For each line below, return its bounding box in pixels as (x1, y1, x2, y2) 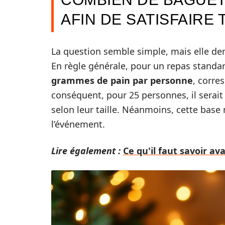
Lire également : (51, 145, 121, 157)
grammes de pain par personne (51, 74, 193, 86)
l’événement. (51, 118, 105, 130)
